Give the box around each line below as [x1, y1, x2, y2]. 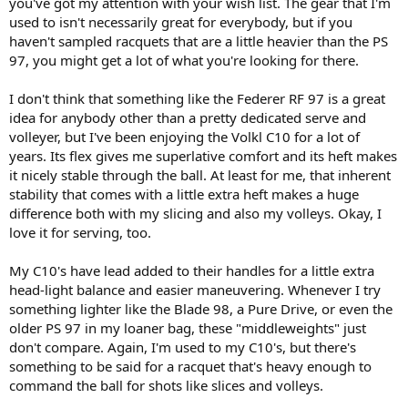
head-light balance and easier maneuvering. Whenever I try [9, 280, 381, 299]
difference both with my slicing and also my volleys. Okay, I [9, 203, 382, 222]
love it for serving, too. [9, 222, 151, 241]
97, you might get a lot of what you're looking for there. [9, 50, 359, 69]
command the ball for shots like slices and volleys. [9, 375, 323, 394]
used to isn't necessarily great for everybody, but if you [9, 12, 352, 31]
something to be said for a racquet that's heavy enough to [9, 356, 372, 375]
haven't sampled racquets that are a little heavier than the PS [9, 31, 388, 50]
